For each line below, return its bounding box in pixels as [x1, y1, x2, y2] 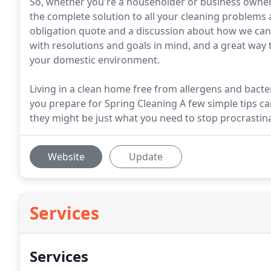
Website [47, 150, 85, 163]
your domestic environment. [30, 53, 160, 67]
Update [129, 150, 163, 163]
